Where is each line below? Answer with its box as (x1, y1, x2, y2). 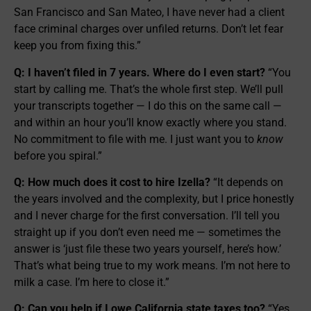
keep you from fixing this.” (14, 39, 141, 53)
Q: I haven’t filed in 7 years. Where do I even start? (14, 65, 265, 79)
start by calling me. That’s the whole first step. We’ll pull (14, 82, 283, 96)
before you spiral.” (14, 149, 102, 162)
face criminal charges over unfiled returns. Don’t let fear (14, 22, 283, 36)
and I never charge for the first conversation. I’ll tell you (14, 208, 280, 222)
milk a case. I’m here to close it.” (14, 275, 169, 289)
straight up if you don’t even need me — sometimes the (14, 225, 280, 239)
